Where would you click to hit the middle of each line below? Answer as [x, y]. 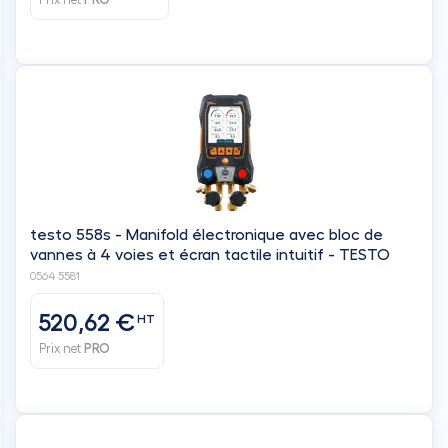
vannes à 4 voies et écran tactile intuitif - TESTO [210, 254]
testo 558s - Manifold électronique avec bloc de [206, 234]
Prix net [61, 348]
